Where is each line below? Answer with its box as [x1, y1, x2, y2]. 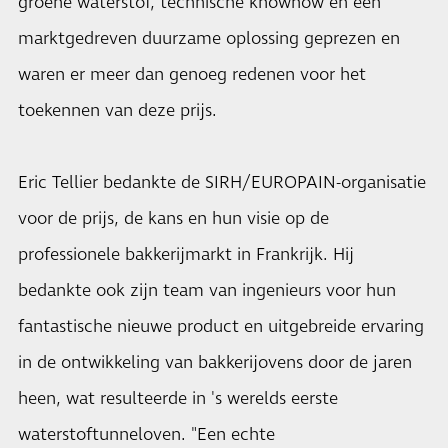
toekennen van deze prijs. [18, 99, 217, 123]
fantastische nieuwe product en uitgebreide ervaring [18, 315, 424, 339]
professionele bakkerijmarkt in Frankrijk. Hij [18, 243, 354, 267]
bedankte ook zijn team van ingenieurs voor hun [18, 279, 396, 303]
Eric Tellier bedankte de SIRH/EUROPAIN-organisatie [18, 171, 426, 195]
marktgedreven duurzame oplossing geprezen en [18, 27, 400, 51]
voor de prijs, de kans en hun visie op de [18, 207, 329, 231]
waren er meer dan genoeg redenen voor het [18, 63, 366, 87]
